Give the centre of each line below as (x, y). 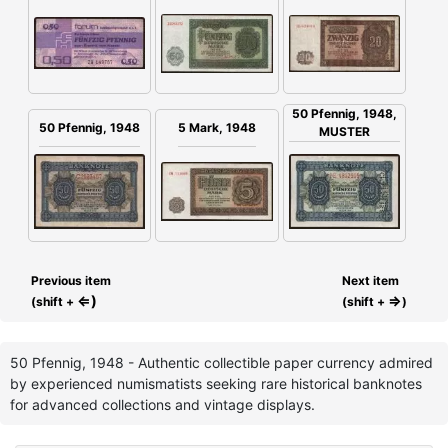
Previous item (69, 280)
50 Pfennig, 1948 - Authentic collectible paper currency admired (221, 362)
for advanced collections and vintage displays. (162, 404)
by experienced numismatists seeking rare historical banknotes (216, 383)
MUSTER (344, 131)
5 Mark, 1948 (216, 127)
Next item (370, 280)
